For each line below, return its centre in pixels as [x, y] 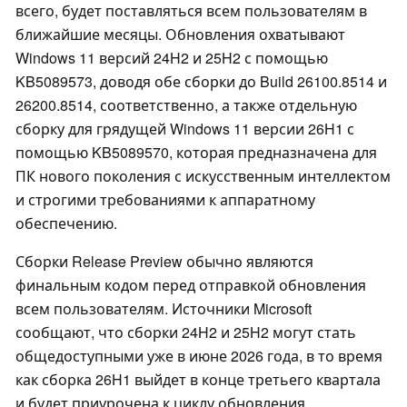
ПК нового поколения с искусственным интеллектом [203, 176]
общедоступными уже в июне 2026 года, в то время [199, 356]
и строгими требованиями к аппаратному [165, 200]
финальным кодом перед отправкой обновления [191, 285]
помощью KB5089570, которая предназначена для [196, 153]
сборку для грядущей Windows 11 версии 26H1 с [185, 129]
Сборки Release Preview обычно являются [164, 262]
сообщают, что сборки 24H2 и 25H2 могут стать [186, 333]
